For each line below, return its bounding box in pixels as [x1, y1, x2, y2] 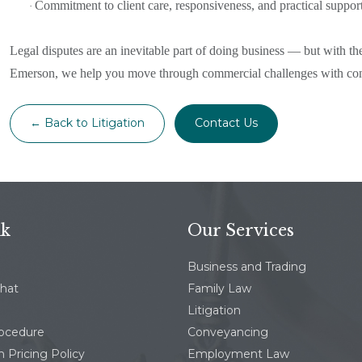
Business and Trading [187, 259, 306, 274]
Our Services [187, 220, 294, 240]
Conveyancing [187, 324, 268, 339]
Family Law [187, 280, 251, 296]
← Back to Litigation [30, 116, 145, 131]
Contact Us [195, 116, 258, 131]
